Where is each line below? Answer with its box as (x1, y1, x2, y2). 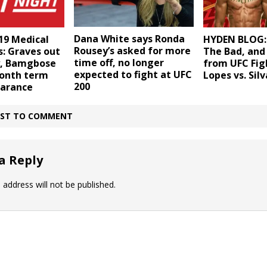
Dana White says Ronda (73, 32, 185, 46)
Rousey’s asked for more (73, 44, 191, 58)
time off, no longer (73, 56, 164, 70)
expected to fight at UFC (73, 68, 192, 82)
